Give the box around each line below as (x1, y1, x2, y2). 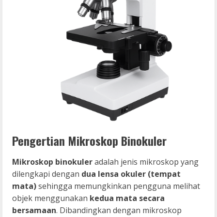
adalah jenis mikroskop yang (93, 156, 199, 167)
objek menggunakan (12, 192, 90, 203)
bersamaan (12, 204, 56, 216)
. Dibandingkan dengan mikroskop (56, 204, 182, 216)
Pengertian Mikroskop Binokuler (12, 131, 167, 149)
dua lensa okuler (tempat (81, 168, 181, 179)
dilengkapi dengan (12, 168, 81, 179)
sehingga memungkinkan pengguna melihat (36, 180, 200, 191)
